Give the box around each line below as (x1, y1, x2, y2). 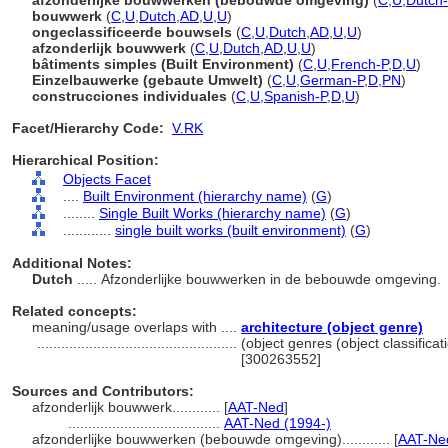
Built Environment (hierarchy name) (83, 188, 307, 204)
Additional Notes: (12, 255, 132, 271)
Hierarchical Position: (12, 152, 159, 168)
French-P (331, 56, 388, 72)
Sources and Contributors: (12, 383, 194, 399)
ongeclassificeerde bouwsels (32, 24, 232, 40)
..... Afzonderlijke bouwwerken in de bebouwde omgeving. (77, 271, 445, 287)
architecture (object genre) (241, 319, 423, 335)
